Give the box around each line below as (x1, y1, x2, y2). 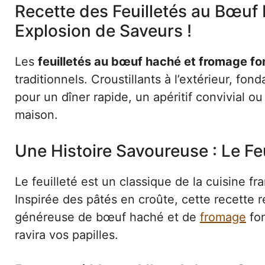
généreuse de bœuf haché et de (15, 209, 200, 224)
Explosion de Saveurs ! (15, 20, 192, 41)
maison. (15, 107, 58, 122)
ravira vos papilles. (15, 227, 118, 242)
